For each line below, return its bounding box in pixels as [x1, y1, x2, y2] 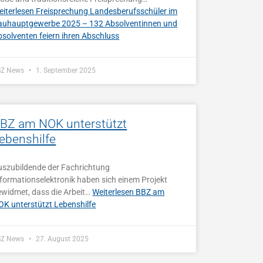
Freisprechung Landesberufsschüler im [34, 6, 178, 16]
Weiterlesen [92, 187, 134, 197]
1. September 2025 [34, 66, 96, 75]
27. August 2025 [34, 234, 89, 243]
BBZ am [134, 187, 165, 197]
